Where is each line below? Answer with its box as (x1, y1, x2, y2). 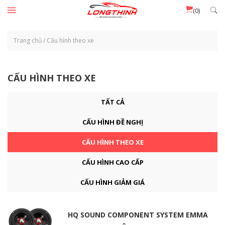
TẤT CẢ (100, 97, 125, 106)
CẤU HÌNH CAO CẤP (81, 157, 144, 167)
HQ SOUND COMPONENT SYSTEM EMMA (68, 209, 208, 219)
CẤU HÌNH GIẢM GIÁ (80, 177, 145, 187)
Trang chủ (14, 36, 42, 45)
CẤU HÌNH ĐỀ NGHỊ (82, 117, 143, 127)
